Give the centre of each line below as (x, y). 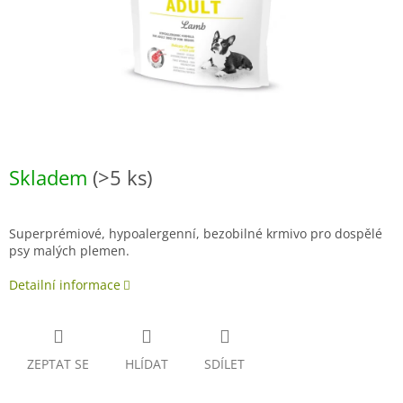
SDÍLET (224, 364)
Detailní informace (65, 285)
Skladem (51, 178)
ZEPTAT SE (58, 364)
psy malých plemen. (69, 251)
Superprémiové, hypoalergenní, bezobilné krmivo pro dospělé (196, 234)
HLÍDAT (147, 364)
